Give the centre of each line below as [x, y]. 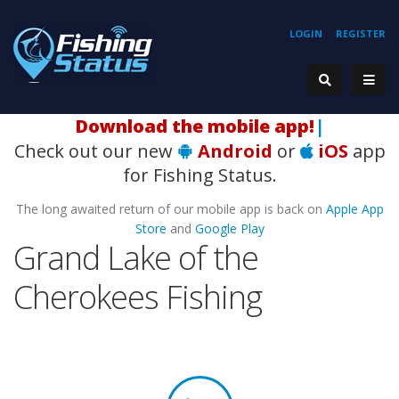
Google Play [229, 228]
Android [235, 151]
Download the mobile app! [194, 126]
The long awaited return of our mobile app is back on [171, 209]
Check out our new [95, 151]
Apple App [354, 209]
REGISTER [361, 33]
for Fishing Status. [199, 175]
